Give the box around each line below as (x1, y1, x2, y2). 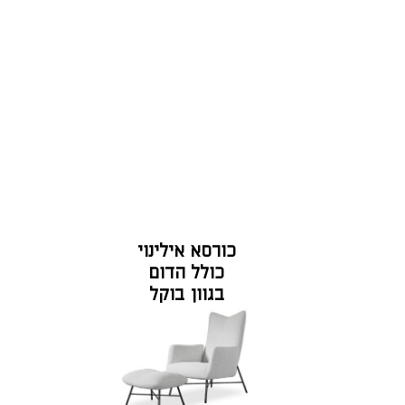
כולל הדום (148, 263, 225, 283)
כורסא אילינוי (137, 241, 236, 261)
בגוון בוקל (148, 285, 224, 305)
